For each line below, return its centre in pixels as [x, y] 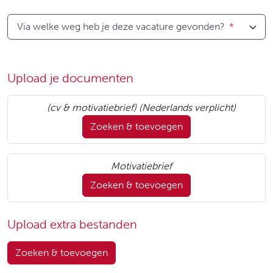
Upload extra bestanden [72, 224]
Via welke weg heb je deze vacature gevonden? [121, 26]
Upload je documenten [70, 77]
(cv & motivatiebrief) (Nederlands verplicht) [141, 107]
